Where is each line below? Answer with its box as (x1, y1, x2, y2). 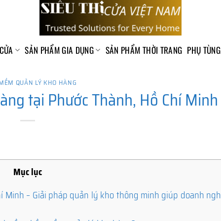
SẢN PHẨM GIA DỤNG (25, 43, 94, 56)
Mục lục (13, 164, 42, 179)
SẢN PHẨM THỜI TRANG (105, 43, 183, 56)
